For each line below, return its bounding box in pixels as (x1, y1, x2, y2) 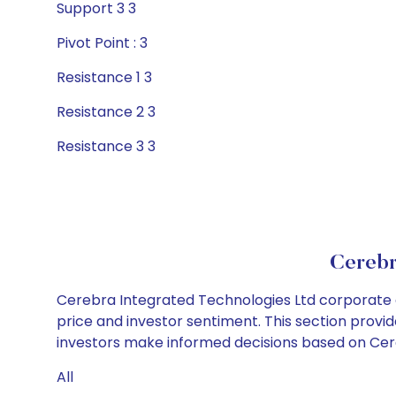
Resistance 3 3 (57, 136, 156, 156)
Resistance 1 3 (57, 67, 152, 88)
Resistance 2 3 (57, 102, 156, 122)
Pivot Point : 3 (57, 33, 148, 53)
